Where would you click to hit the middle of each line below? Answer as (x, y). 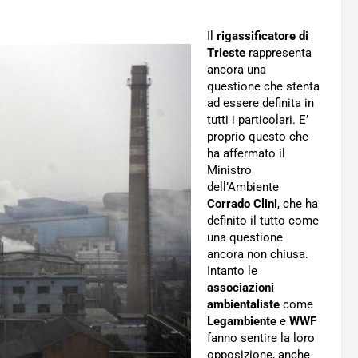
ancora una (237, 70)
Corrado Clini (242, 204)
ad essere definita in (261, 103)
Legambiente (242, 321)
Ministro (229, 170)
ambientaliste (243, 304)
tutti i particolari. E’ (258, 120)
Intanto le (232, 271)
